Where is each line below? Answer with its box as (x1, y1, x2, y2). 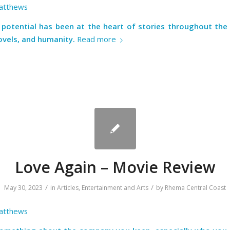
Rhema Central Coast (165, 183, 226, 193)
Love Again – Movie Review (15, 157, 215, 178)
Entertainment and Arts (82, 183, 148, 193)
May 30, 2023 (4, 183, 43, 193)
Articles (57, 183, 79, 193)
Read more (77, 34, 116, 45)
